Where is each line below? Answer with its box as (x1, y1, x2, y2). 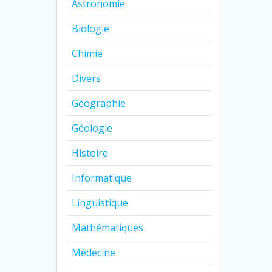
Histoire (72, 146, 109, 160)
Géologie (72, 121, 113, 135)
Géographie (72, 97, 126, 110)
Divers (72, 72, 101, 86)
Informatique (72, 171, 132, 185)
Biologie (72, 22, 110, 36)
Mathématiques (72, 221, 144, 235)
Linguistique (72, 196, 129, 210)
